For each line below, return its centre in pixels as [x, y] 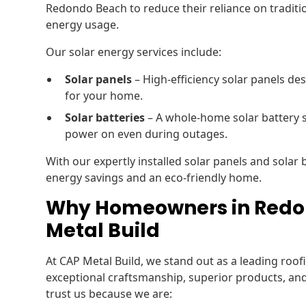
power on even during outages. [147, 134]
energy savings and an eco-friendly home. [154, 178]
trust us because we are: [109, 294]
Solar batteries [105, 117]
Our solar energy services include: [134, 52]
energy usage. [83, 25]
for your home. [104, 96]
